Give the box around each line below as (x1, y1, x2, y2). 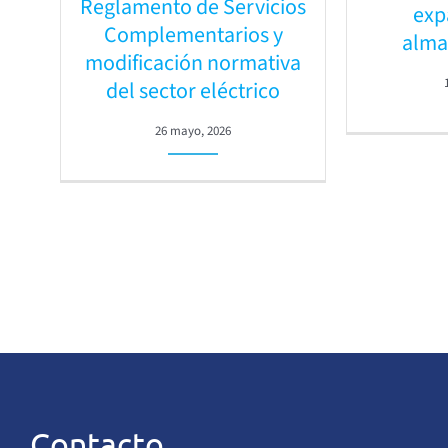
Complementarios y (103, 19, 283, 52)
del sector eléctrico (106, 75, 281, 108)
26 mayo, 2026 (155, 122, 232, 141)
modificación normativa (85, 47, 302, 80)
